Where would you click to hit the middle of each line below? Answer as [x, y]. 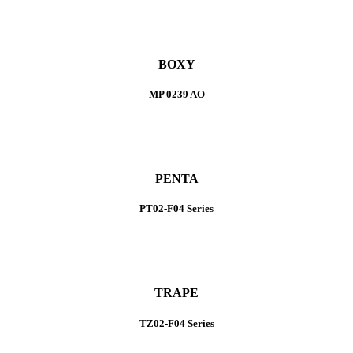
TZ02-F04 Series [176, 323]
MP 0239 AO [176, 94]
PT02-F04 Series [176, 209]
